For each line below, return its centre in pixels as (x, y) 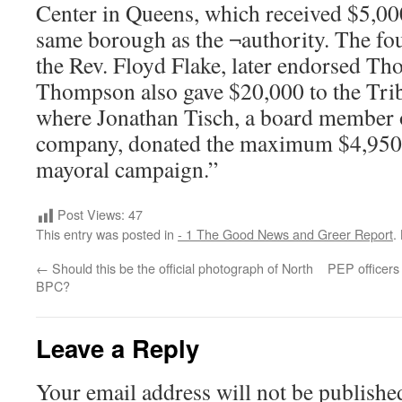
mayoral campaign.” (127, 169)
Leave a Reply (118, 348)
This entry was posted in (107, 234)
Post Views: (91, 214)
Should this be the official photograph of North (181, 268)
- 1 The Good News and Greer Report (285, 234)
